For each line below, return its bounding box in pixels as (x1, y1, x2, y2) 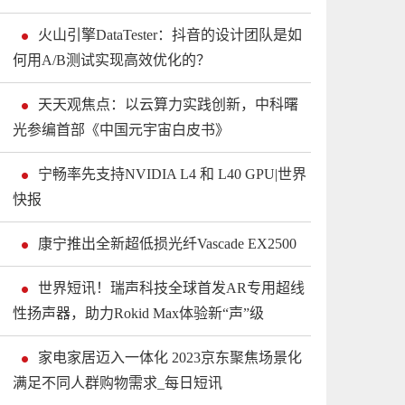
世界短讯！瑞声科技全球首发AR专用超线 (38, 280, 305, 296)
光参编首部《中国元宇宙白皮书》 (13, 122, 230, 137)
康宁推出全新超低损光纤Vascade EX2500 (38, 236, 297, 251)
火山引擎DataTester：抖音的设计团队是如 (38, 27, 302, 42)
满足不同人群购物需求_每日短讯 (13, 375, 222, 391)
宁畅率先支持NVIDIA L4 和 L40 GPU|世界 (38, 166, 306, 182)
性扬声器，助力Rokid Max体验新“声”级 (13, 306, 264, 321)
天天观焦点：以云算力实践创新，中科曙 (38, 97, 298, 112)
